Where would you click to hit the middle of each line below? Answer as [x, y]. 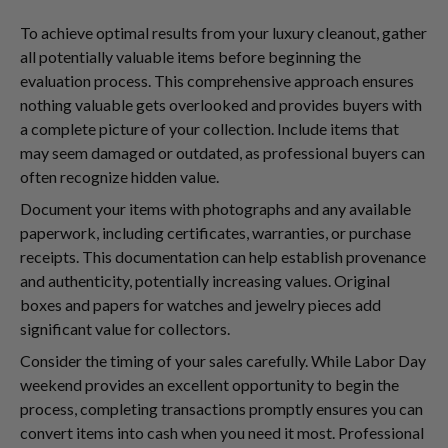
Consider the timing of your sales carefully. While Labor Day [223, 360]
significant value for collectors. [125, 328]
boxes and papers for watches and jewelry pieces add [200, 304]
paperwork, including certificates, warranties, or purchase [215, 232]
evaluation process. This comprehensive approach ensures [217, 80]
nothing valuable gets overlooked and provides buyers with [221, 104]
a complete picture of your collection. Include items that [209, 128]
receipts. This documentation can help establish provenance [223, 256]
